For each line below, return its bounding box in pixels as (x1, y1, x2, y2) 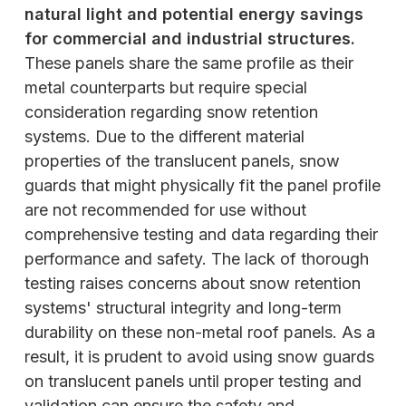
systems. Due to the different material (24, 127, 304, 147)
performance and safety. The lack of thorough (24, 249, 369, 269)
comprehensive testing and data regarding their (24, 225, 378, 245)
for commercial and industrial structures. (24, 29, 355, 49)
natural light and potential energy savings (24, 5, 363, 24)
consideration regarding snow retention (24, 102, 318, 122)
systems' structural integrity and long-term (24, 298, 342, 318)
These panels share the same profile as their (24, 53, 353, 73)
